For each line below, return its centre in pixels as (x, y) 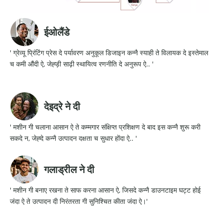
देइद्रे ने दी (62, 106)
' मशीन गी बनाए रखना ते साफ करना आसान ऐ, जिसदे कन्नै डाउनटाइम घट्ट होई (105, 190)
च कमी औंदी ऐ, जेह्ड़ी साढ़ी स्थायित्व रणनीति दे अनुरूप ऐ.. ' (82, 64)
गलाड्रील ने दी (69, 169)
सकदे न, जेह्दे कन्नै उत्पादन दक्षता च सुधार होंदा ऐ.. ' (73, 138)
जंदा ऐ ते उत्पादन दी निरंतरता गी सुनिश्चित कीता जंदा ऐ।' (79, 201)
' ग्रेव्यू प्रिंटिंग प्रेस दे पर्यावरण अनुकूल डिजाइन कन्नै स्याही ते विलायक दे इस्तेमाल (109, 52)
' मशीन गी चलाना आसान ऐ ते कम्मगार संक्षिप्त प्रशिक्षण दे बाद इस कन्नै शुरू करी (105, 127)
